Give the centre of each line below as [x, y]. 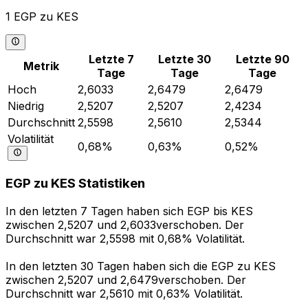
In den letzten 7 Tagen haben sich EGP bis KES [129, 211]
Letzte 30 [185, 59]
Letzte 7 [111, 59]
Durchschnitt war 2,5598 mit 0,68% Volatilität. [125, 239]
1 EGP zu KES [42, 17]
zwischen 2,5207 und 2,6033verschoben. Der [125, 225]
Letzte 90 [263, 59]
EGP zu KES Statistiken [75, 184]
